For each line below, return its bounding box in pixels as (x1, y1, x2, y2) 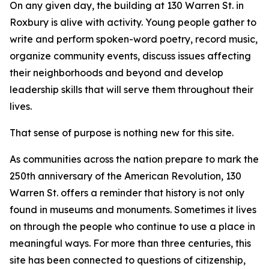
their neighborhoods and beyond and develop (10, 67, 223, 79)
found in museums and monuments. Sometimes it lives (10, 204, 256, 216)
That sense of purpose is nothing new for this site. (10, 127, 234, 139)
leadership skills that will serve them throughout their (10, 83, 253, 95)
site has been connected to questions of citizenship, (10, 254, 246, 266)
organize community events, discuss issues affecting (10, 50, 251, 62)
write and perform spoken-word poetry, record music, (10, 33, 258, 45)
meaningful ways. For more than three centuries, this (10, 237, 251, 249)
